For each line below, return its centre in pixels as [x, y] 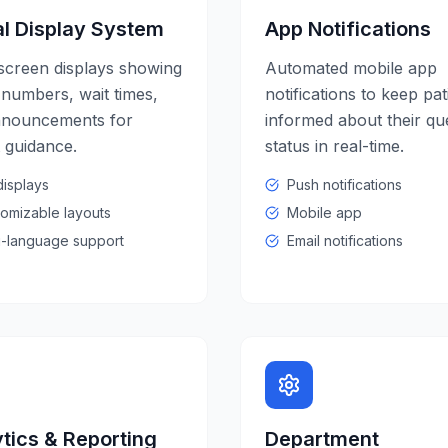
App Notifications [348, 29]
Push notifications [344, 184]
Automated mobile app [351, 68]
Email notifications [345, 240]
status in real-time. [334, 146]
